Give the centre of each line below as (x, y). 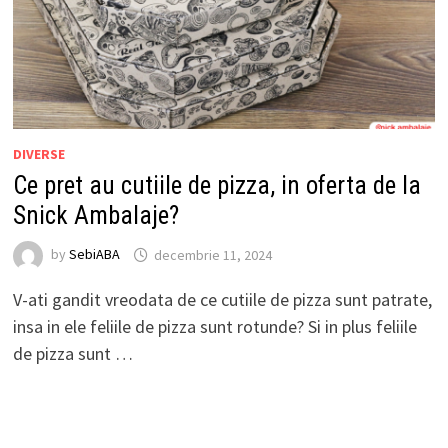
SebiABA (94, 254)
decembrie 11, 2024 (212, 254)
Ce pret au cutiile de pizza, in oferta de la (216, 186)
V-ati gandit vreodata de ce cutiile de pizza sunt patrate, (222, 300)
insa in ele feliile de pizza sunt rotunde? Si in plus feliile (214, 327)
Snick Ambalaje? (95, 216)
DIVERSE (38, 154)
